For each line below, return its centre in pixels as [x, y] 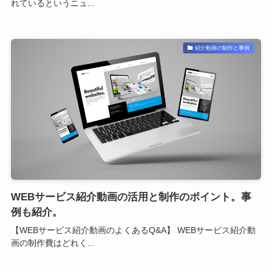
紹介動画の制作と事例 [223, 48]
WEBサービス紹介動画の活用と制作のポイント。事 [131, 197]
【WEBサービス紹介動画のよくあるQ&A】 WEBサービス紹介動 [133, 230]
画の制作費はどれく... [53, 243]
